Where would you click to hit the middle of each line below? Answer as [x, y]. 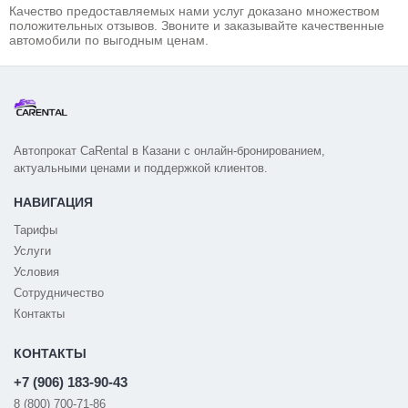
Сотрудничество [59, 292]
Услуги [32, 250]
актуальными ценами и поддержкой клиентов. [141, 168]
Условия [36, 271]
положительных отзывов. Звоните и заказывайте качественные [197, 25]
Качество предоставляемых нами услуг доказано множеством [194, 10]
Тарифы [36, 229]
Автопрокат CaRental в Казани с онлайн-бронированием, [169, 150]
